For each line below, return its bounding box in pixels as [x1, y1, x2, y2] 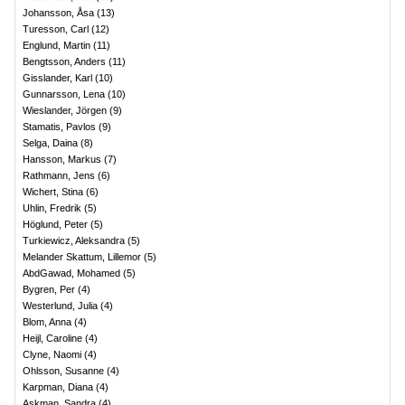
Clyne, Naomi [23, 349, 81, 360]
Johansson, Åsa [23, 7, 94, 18]
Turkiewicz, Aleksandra [23, 235, 125, 246]
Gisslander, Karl [23, 72, 92, 83]
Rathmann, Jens [23, 170, 95, 181]
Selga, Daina [23, 137, 78, 148]
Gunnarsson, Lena [23, 89, 105, 99]
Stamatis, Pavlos [23, 121, 96, 132]
